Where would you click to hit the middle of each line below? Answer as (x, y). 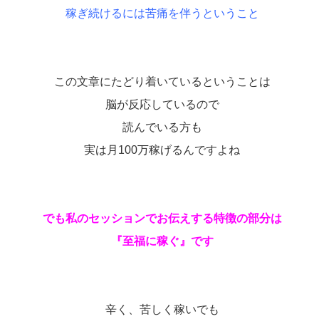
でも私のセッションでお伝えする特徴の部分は (162, 218)
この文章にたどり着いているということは (162, 81)
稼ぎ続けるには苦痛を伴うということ (162, 13)
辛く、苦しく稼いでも (162, 309)
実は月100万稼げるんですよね (162, 150)
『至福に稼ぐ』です (162, 241)
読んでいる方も (162, 127)
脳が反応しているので (162, 104)
